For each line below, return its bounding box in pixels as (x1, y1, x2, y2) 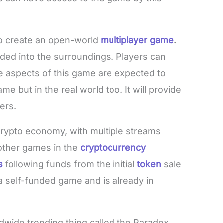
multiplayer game (101, 34, 174, 45)
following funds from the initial (5, 158, 137, 169)
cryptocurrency (80, 142, 146, 153)
